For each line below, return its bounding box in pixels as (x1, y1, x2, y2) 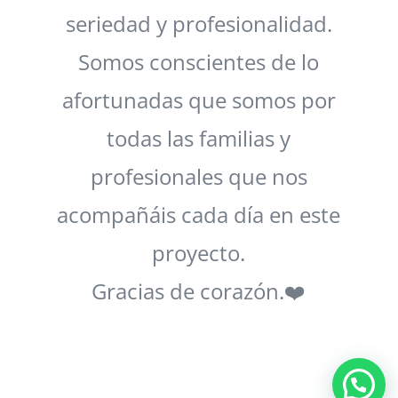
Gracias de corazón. (92, 275, 285, 306)
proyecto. (152, 237, 246, 267)
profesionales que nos (90, 161, 307, 191)
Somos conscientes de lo (78, 46, 320, 76)
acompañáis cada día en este (57, 199, 341, 229)
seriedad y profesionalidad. (65, 8, 332, 38)
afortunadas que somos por (61, 84, 336, 115)
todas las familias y (107, 123, 291, 153)
